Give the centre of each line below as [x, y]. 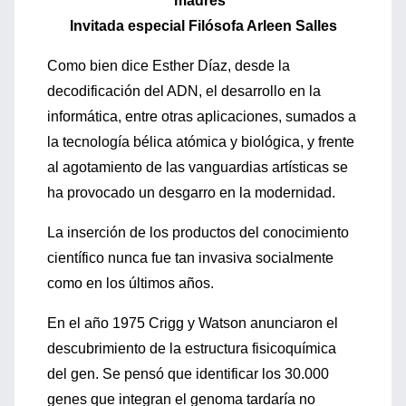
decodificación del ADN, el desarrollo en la [184, 91]
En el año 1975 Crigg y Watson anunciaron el [193, 323]
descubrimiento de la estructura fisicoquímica [192, 348]
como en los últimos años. [130, 283]
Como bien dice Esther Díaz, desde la [169, 66]
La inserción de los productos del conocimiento [198, 232]
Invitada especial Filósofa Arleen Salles [203, 26]
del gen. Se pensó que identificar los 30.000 [188, 374]
